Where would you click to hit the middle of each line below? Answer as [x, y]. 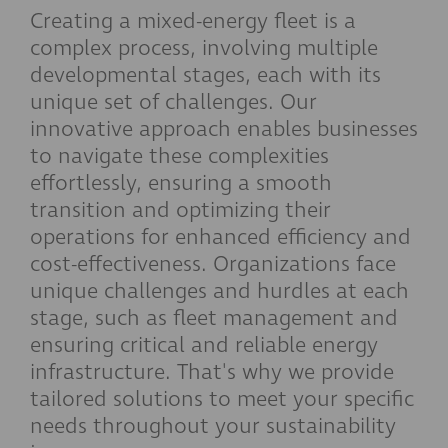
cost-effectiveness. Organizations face [213, 264]
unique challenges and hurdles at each [219, 291]
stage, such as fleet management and [214, 318]
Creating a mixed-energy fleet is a [193, 21]
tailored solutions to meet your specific [222, 399]
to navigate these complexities [179, 156]
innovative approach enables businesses [224, 129]
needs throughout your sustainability [213, 426]
